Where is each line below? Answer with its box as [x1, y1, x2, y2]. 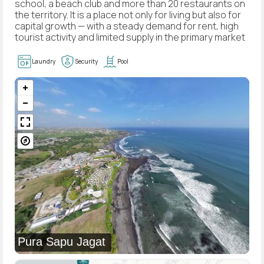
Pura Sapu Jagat [18, 235, 105, 248]
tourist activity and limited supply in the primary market [15, 30, 245, 44]
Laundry [32, 57, 55, 66]
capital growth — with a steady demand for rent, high [15, 19, 239, 32]
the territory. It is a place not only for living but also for [15, 8, 241, 21]
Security [75, 57, 98, 66]
